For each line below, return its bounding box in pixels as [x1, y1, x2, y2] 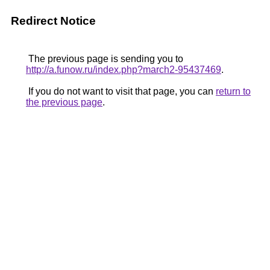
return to [216, 86, 251, 96]
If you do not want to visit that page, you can [26, 86, 216, 96]
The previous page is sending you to [26, 54, 183, 64]
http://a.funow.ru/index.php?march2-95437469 [26, 64, 221, 75]
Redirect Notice [11, 14, 96, 27]
